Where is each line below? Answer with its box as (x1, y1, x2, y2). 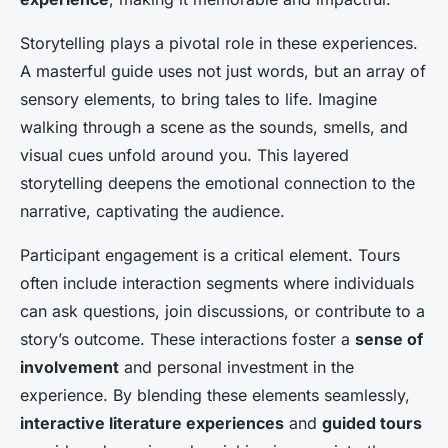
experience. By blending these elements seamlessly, (20, 385, 410, 406)
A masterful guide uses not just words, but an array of (20, 61, 426, 82)
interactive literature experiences (20, 413, 284, 434)
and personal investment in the (119, 357, 354, 378)
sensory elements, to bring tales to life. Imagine (20, 89, 377, 110)
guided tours (322, 413, 422, 434)
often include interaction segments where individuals (20, 273, 414, 294)
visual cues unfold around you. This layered (20, 145, 349, 166)
